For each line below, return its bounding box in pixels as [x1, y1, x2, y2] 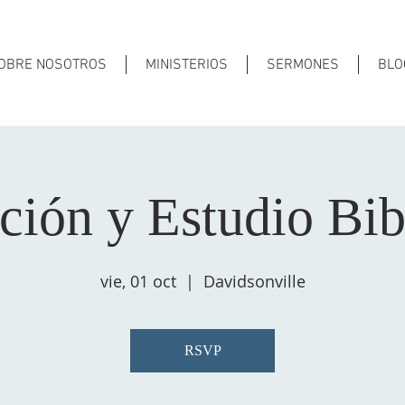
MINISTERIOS [146, 56, 228, 74]
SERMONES [267, 56, 339, 74]
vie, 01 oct [99, 270, 176, 292]
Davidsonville [202, 270, 306, 292]
